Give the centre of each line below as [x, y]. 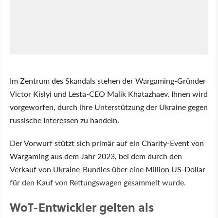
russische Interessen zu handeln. [64, 120]
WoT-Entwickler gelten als [82, 207]
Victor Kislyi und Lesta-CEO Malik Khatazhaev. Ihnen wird [109, 93]
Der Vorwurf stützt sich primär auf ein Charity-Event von [107, 143]
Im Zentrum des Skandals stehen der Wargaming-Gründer [108, 80]
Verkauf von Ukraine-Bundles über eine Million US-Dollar [108, 169]
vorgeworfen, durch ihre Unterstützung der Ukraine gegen [109, 107]
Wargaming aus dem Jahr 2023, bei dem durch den [96, 156]
